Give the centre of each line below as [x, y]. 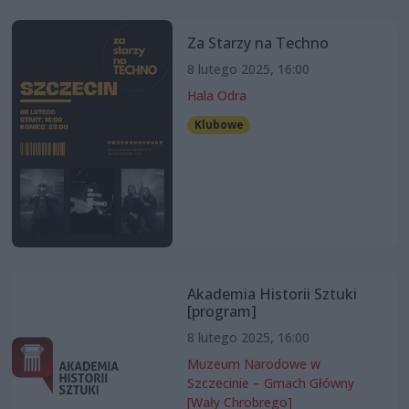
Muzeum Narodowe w [253, 363]
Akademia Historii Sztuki [272, 294]
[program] [221, 311]
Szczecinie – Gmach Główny [270, 383]
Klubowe [219, 124]
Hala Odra [216, 95]
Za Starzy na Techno [257, 42]
